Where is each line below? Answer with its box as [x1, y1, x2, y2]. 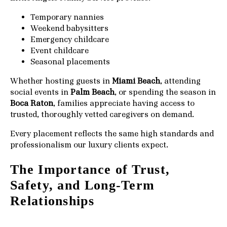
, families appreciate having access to [53, 98, 195, 108]
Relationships [10, 193, 94, 208]
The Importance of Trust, [10, 162, 170, 177]
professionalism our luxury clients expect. [10, 139, 168, 150]
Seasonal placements [30, 56, 110, 67]
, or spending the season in [115, 87, 216, 97]
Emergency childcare [30, 34, 109, 45]
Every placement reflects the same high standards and [10, 128, 214, 139]
